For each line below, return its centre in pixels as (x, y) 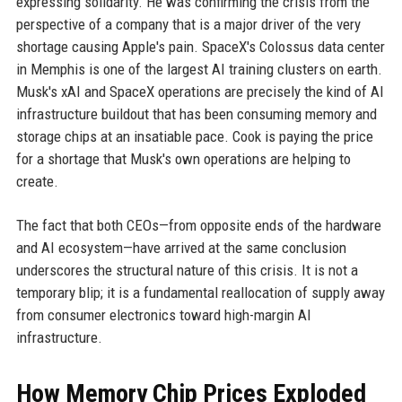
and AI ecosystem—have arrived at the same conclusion (181, 248)
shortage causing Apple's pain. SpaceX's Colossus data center (200, 47)
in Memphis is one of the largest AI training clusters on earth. (199, 70)
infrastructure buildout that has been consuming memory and (196, 114)
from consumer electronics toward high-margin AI (163, 315)
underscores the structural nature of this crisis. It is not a (187, 271)
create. (37, 182)
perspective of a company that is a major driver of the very (188, 25)
